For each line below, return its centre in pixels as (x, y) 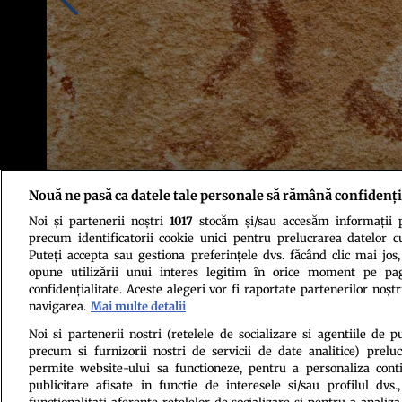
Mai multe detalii (138, 306)
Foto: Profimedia (88, 236)
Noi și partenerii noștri (99, 220)
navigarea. (57, 306)
